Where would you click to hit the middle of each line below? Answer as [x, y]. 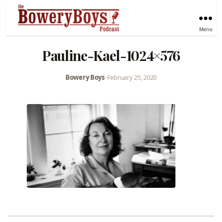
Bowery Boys [85, 77]
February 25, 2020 [132, 77]
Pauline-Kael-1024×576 [111, 55]
